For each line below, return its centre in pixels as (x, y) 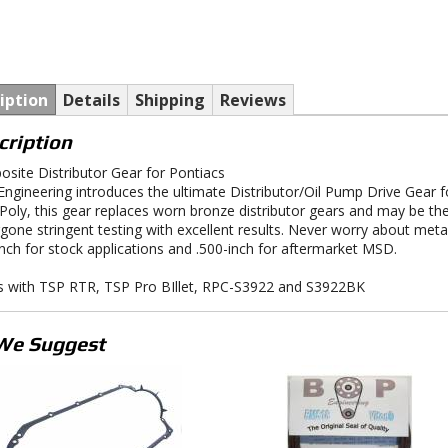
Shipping (169, 100)
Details (91, 100)
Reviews (252, 100)
